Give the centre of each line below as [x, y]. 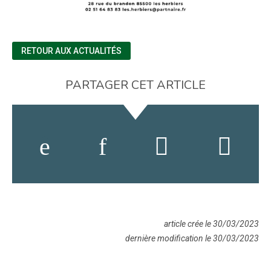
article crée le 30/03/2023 [211, 224]
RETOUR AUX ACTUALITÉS [71, 51]
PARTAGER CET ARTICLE [135, 85]
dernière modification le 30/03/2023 [192, 238]
